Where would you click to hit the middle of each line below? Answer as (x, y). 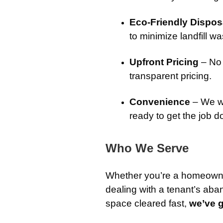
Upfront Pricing (164, 62)
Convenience (160, 102)
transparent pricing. (170, 76)
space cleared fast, (147, 204)
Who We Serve (147, 148)
